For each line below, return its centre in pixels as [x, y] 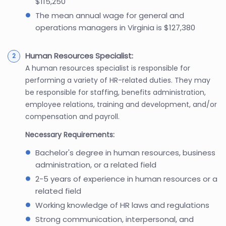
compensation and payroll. [72, 116]
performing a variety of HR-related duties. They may [118, 80]
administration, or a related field [96, 164]
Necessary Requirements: [70, 134]
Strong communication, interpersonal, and [115, 219]
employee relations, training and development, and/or [121, 104]
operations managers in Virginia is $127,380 [115, 27]
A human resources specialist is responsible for [108, 68]
